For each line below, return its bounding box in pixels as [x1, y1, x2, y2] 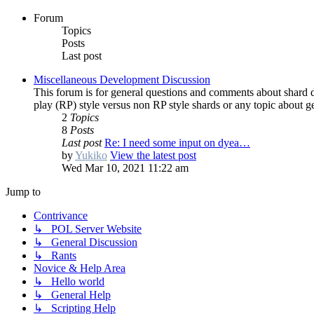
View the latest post [110, 149, 196, 161]
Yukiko [75, 149, 107, 161]
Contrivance [34, 209, 88, 221]
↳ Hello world [34, 275, 104, 287]
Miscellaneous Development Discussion [34, 73, 210, 86]
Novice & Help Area [34, 261, 125, 274]
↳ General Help [34, 288, 111, 301]
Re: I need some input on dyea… [104, 136, 250, 149]
